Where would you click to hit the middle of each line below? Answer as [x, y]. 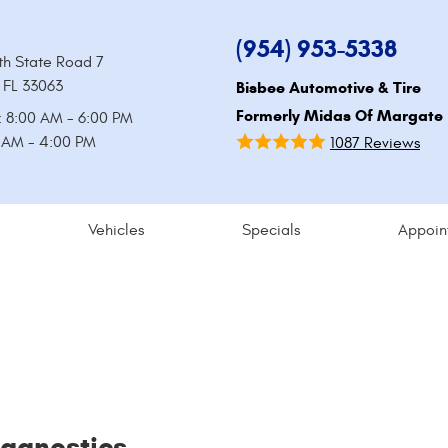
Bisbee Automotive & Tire [328, 87]
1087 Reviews [375, 142]
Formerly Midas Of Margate [339, 115]
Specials [271, 230]
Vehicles [116, 230]
